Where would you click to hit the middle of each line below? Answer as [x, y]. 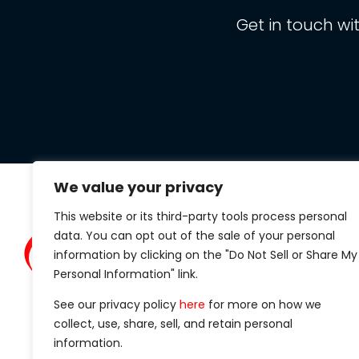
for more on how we [263, 305]
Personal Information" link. [127, 274]
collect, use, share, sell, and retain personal [173, 324]
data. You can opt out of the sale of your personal [194, 236]
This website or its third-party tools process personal [200, 216]
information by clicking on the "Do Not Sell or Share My [206, 255]
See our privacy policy [117, 305]
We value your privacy [138, 187]
